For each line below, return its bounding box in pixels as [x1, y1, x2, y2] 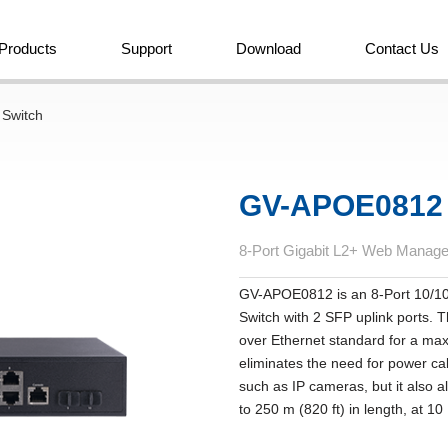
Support [121, 40, 172, 57]
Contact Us [365, 40, 439, 57]
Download [236, 40, 301, 57]
